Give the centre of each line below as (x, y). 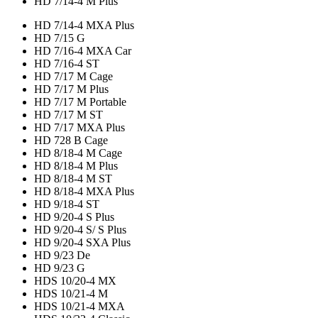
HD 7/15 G (60, 38)
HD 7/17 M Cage (73, 77)
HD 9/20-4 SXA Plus (82, 243)
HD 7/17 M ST (68, 115)
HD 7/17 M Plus (71, 89)
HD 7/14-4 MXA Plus (84, 26)
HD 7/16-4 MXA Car (83, 51)
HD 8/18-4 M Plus (76, 166)
